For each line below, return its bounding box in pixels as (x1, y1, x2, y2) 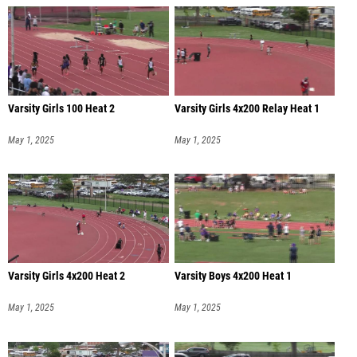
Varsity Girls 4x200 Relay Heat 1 (174, 101, 320, 116)
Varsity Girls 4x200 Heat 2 (8, 269, 125, 284)
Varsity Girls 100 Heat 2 (8, 101, 115, 116)
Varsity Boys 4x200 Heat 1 (174, 269, 292, 284)
